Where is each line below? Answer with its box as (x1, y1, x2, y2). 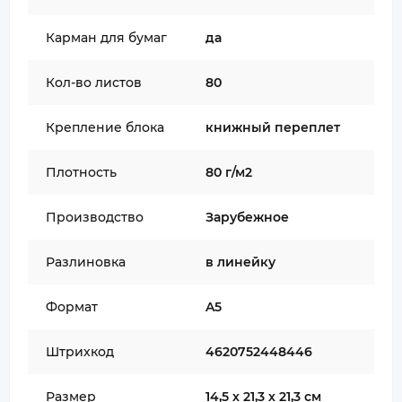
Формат (46, 299, 98, 315)
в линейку (205, 254, 275, 270)
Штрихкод (46, 344, 114, 360)
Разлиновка (46, 254, 126, 270)
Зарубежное (205, 209, 289, 225)
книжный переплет (205, 119, 340, 135)
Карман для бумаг (46, 30, 167, 46)
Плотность (46, 164, 117, 180)
